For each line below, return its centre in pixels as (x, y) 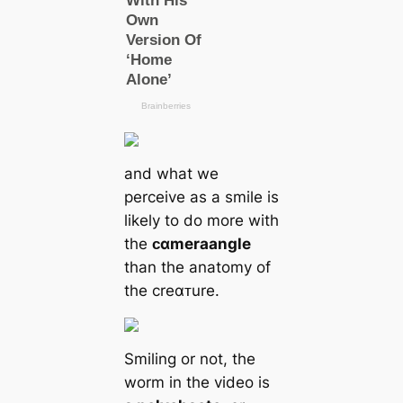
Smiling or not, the (189, 358)
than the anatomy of (197, 267)
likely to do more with (201, 220)
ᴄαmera (180, 243)
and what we (171, 173)
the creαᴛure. (171, 290)
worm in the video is (197, 382)
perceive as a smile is (201, 197)
